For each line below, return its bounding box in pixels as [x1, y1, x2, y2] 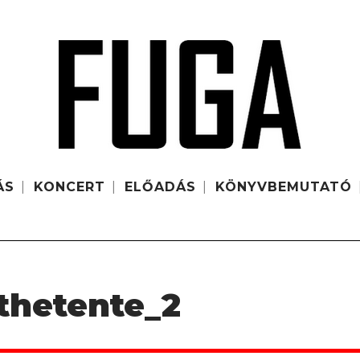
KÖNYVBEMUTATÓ [215, 179, 353, 194]
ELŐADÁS [125, 179, 197, 194]
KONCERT [34, 179, 106, 194]
